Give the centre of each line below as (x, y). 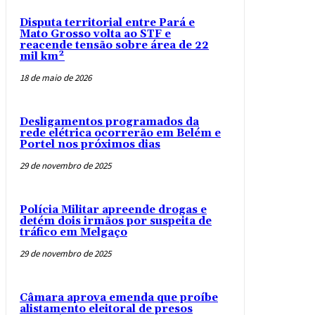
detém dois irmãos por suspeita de (116, 221)
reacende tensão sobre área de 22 (114, 46)
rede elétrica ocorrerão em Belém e (120, 134)
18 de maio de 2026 (56, 78)
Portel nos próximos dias (90, 145)
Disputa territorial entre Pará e (107, 23)
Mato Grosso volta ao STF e (95, 34)
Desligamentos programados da (109, 122)
